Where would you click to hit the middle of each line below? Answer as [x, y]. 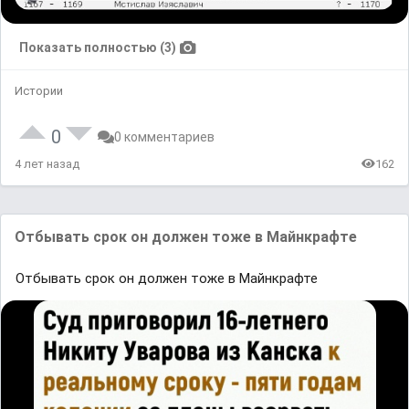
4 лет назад [47, 163]
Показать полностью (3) [98, 47]
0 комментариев [164, 136]
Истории [39, 90]
